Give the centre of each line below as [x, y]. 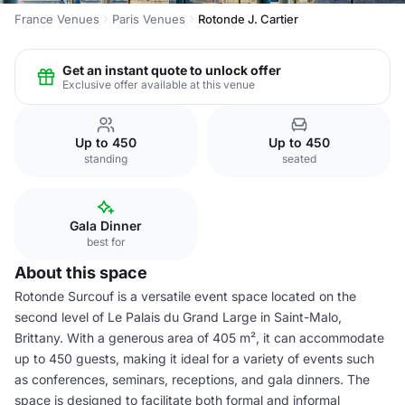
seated [299, 159]
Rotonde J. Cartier [248, 19]
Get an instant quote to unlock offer [172, 70]
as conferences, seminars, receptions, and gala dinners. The [192, 379]
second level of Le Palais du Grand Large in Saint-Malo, [178, 317]
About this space [81, 273]
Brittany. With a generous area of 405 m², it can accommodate [199, 338]
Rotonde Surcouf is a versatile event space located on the [185, 296]
